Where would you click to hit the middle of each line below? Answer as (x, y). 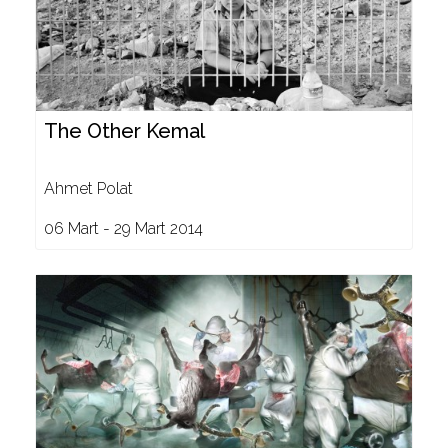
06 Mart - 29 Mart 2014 (123, 228)
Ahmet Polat (88, 188)
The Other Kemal (124, 131)
